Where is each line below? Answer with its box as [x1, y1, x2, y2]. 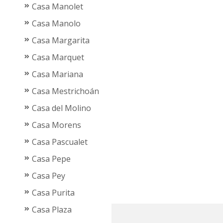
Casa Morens [32, 119, 81, 130]
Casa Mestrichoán [32, 86, 99, 97]
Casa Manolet [32, 1, 83, 12]
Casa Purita [32, 187, 75, 198]
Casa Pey [32, 170, 65, 181]
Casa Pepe [32, 153, 71, 164]
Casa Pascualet [32, 136, 88, 147]
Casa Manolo [32, 18, 81, 29]
